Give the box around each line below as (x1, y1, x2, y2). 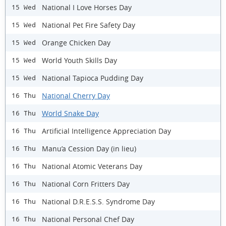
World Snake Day (42, 108, 99, 118)
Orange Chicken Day (42, 37, 110, 47)
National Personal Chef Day (42, 214, 134, 224)
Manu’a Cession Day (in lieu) (42, 143, 136, 153)
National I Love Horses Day (42, 2, 132, 12)
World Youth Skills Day (42, 55, 117, 65)
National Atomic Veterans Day (42, 161, 142, 171)
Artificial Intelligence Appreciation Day (42, 126, 171, 136)
